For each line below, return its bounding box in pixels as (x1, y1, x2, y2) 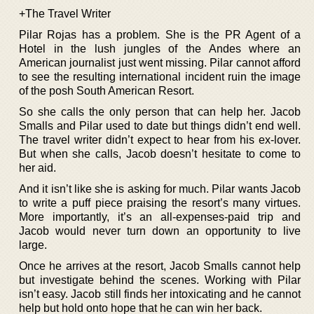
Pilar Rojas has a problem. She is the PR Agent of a (19, 28, 301, 41)
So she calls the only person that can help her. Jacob (19, 105, 301, 118)
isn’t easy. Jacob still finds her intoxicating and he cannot (19, 287, 301, 300)
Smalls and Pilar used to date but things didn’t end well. (19, 119, 301, 132)
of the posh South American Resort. (19, 84, 194, 97)
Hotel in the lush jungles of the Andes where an (19, 42, 301, 55)
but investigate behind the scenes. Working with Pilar (19, 273, 301, 286)
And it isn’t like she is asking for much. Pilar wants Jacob (19, 182, 301, 195)
